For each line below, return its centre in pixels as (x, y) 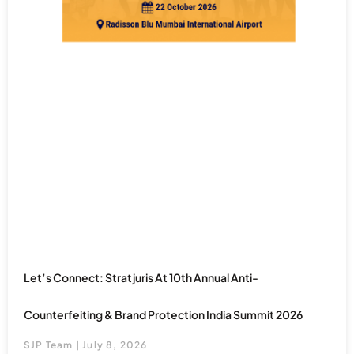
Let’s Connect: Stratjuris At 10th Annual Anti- (141, 277)
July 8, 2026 (114, 345)
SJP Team (50, 345)
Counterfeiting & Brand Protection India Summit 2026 (163, 314)
